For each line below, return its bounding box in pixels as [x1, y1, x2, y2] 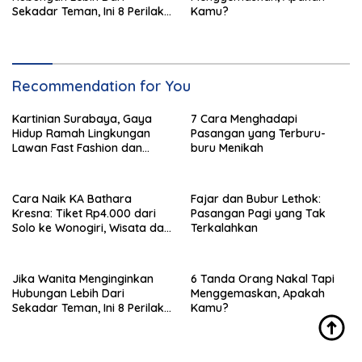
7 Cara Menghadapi [191, 112, 297, 127]
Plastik [12, 155, 47, 170]
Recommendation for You [12, 77, 191, 96]
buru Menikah [191, 141, 263, 156]
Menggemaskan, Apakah [191, 286, 325, 301]
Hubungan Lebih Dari [12, 286, 124, 301]
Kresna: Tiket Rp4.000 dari [12, 206, 156, 221]
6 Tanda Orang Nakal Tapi [191, 271, 335, 287]
